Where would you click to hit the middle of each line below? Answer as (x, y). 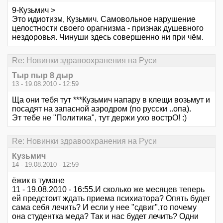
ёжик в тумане (38, 181)
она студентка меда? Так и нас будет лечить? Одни (105, 217)
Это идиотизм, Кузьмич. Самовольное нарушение (104, 19)
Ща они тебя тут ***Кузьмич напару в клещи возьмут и (111, 100)
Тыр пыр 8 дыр (43, 75)
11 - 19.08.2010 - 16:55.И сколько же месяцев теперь (108, 190)
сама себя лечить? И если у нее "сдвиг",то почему (104, 208)
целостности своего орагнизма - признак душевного (108, 28)
